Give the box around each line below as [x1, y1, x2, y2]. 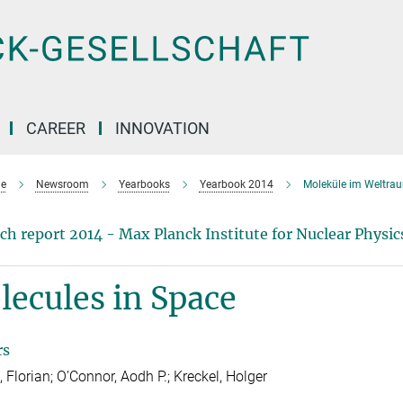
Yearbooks [118, 178, 170, 191]
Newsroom [35, 178, 89, 191]
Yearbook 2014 [199, 178, 273, 191]
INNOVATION [115, 119, 210, 138]
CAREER [26, 119, 85, 138]
